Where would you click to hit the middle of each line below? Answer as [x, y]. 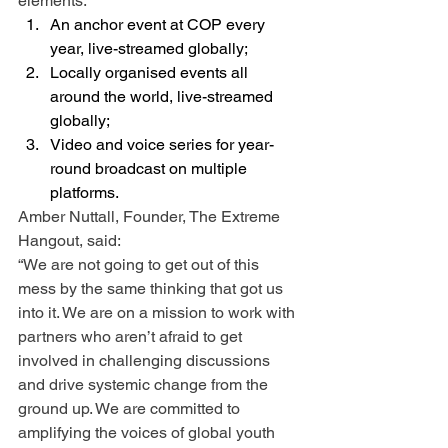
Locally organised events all [151, 72]
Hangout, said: [69, 240]
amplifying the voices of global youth [148, 432]
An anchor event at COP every [159, 24]
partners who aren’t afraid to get [132, 336]
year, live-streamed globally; [149, 48]
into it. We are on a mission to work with [158, 312]
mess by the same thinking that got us [152, 288]
